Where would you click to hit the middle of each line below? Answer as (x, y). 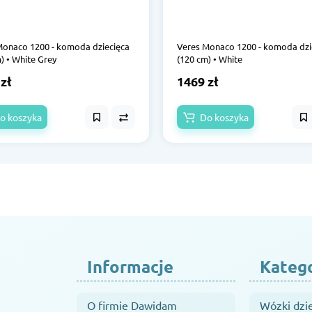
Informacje (130, 267)
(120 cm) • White (210, 59)
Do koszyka (224, 117)
